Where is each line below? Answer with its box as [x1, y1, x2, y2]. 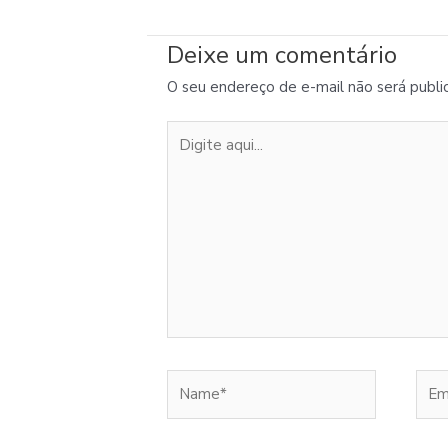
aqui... [166, 146, 203, 166]
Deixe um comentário [167, 38, 397, 71]
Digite [166, 122, 209, 142]
